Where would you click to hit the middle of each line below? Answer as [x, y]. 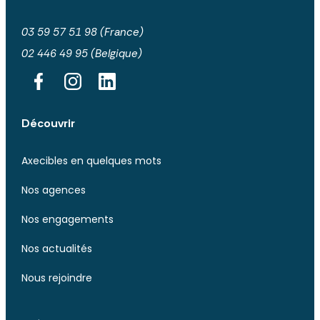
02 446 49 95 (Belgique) [81, 54]
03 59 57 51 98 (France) [82, 32]
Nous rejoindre [56, 278]
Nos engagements [67, 220]
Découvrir [48, 124]
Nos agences [53, 190]
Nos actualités [56, 249]
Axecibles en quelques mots [91, 161]
